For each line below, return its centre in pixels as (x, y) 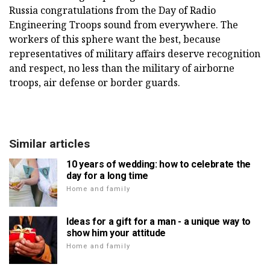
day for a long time (107, 175)
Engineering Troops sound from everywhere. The (124, 24)
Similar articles (49, 143)
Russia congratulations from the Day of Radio (112, 10)
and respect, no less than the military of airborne (122, 68)
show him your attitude (116, 233)
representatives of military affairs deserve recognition (135, 53)
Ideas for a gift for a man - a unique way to (159, 221)
